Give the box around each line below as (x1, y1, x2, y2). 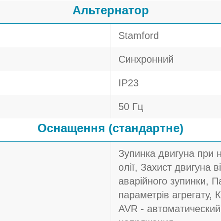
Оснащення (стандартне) (37, 121, 184, 135)
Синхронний (118, 54, 174, 65)
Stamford (118, 30, 159, 41)
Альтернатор (72, 3, 149, 17)
